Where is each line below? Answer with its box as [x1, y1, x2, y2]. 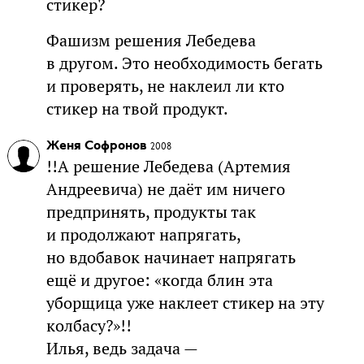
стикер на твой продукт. [45, 97, 228, 119]
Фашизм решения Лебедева [45, 29, 256, 51]
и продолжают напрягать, [45, 223, 240, 245]
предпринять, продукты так [45, 201, 256, 223]
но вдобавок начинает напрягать [45, 246, 296, 268]
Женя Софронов [45, 139, 147, 153]
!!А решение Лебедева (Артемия [45, 155, 291, 177]
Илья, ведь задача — [45, 337, 197, 359]
